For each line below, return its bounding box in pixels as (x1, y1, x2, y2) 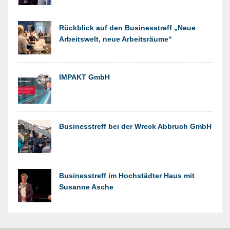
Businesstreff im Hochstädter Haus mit (59, 171, 195, 180)
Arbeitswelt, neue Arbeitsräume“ (59, 35, 172, 44)
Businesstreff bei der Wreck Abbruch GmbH (59, 122, 212, 131)
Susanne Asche (59, 183, 113, 191)
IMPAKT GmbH (59, 73, 110, 82)
